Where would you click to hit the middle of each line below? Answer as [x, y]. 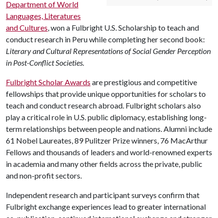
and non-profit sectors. [44, 175]
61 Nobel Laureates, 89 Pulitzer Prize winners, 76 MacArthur [107, 140]
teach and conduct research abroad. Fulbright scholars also [103, 105]
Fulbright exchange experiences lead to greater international [106, 207]
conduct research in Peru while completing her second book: [105, 39]
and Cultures [27, 27]
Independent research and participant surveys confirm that [103, 195]
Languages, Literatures [43, 16]
